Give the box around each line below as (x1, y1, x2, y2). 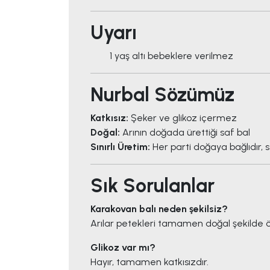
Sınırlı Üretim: (90, 141, 150, 153)
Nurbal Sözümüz (90, 83, 234, 107)
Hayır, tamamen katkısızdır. (90, 256, 209, 268)
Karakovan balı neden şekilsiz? (90, 203, 228, 215)
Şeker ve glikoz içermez (128, 112, 237, 124)
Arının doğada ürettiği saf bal (120, 127, 250, 139)
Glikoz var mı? (90, 242, 155, 254)
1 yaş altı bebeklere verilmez (110, 50, 233, 62)
